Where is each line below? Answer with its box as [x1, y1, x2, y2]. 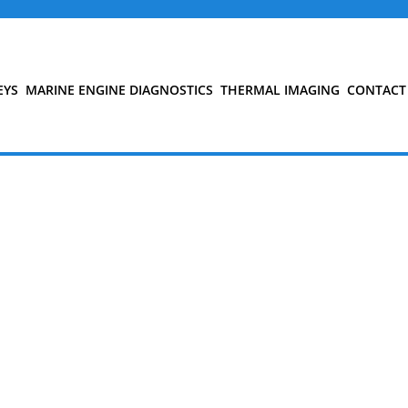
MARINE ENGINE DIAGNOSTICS [25, 81, 213, 98]
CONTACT [346, 81, 406, 98]
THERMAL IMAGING [219, 81, 340, 98]
